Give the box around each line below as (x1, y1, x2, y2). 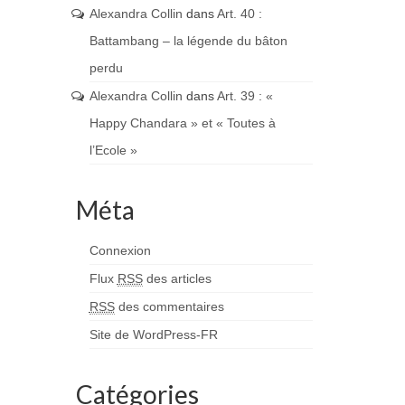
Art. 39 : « (216, 89, 273, 103)
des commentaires (114, 299, 224, 314)
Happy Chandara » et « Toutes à (89, 116, 276, 130)
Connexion (89, 243, 151, 258)
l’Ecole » (89, 143, 137, 157)
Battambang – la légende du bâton (89, 33, 287, 48)
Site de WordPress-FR (89, 327, 218, 342)
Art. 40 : (216, 6, 262, 21)
